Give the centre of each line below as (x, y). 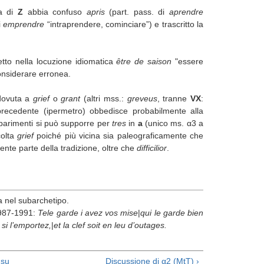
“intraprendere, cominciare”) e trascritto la (124, 24)
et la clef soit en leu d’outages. (110, 225)
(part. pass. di (139, 11)
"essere (189, 61)
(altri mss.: (104, 98)
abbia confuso (57, 11)
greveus (142, 98)
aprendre (187, 11)
